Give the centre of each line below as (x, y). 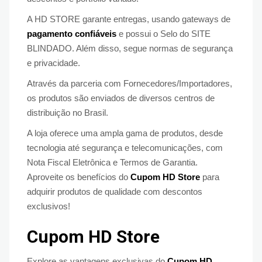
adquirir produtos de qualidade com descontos (115, 191)
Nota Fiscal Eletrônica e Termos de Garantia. (112, 162)
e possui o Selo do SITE (163, 33)
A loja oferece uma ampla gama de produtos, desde (125, 133)
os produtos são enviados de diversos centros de (121, 98)
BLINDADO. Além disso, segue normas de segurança (130, 48)
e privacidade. (54, 63)
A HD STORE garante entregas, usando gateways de (129, 19)
